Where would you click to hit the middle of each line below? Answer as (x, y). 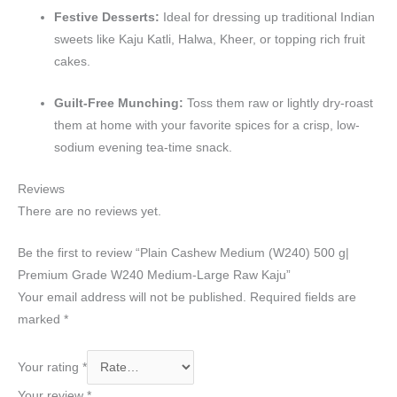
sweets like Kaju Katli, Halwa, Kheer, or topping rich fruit (210, 40)
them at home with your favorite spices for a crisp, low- (207, 125)
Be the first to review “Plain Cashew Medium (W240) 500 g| (183, 253)
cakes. (73, 62)
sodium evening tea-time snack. (144, 147)
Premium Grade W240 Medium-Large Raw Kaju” (154, 275)
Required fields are (303, 297)
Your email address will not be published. (132, 297)
